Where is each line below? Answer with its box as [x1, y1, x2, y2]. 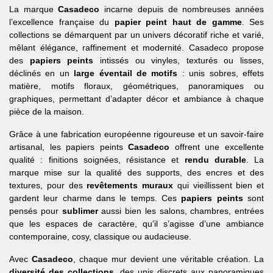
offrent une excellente [169, 142, 264, 152]
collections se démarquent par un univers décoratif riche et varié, [9, 30, 264, 40]
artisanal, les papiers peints [9, 142, 129, 152]
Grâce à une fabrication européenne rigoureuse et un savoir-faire [9, 129, 264, 140]
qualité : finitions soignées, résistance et [9, 155, 185, 165]
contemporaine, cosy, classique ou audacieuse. [9, 232, 191, 242]
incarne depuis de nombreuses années [99, 4, 264, 15]
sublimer [62, 206, 98, 216]
